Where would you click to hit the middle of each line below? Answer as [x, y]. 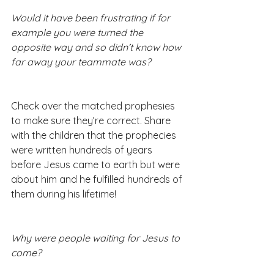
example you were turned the [78, 33]
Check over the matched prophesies [94, 106]
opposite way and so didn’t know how [97, 47]
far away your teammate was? [81, 62]
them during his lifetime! [64, 194]
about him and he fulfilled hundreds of [98, 180]
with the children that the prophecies [95, 135]
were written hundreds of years [83, 150]
